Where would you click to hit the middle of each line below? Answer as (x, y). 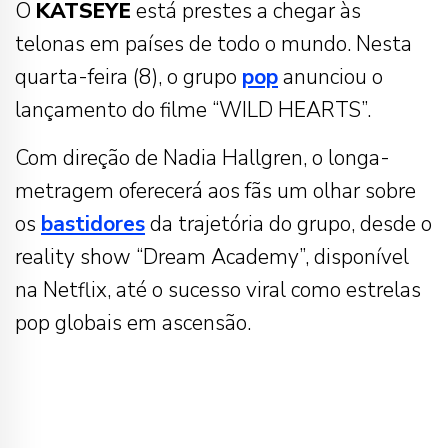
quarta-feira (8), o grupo (128, 77)
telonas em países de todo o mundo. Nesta (213, 44)
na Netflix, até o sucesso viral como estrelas (218, 290)
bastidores (93, 224)
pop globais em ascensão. (133, 323)
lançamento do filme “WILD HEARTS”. (193, 110)
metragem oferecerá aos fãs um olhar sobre (215, 191)
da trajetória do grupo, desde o (288, 224)
